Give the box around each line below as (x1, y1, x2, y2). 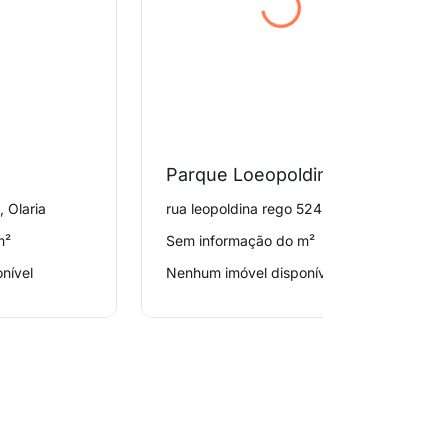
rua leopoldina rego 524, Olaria (166, 200, 369, 217)
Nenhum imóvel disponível (166, 264, 338, 281)
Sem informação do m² (166, 232, 316, 249)
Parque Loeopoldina (166, 164, 339, 185)
